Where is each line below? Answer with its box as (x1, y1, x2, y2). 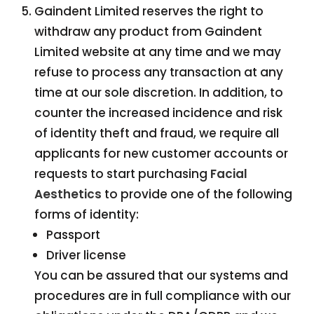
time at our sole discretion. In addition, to (34, 84, 284, 101)
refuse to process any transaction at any (34, 64, 284, 81)
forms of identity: (34, 206, 139, 223)
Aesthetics (34, 186, 102, 203)
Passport (46, 226, 101, 243)
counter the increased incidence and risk (34, 104, 283, 121)
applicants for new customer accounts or (34, 145, 289, 162)
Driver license (46, 247, 127, 264)
